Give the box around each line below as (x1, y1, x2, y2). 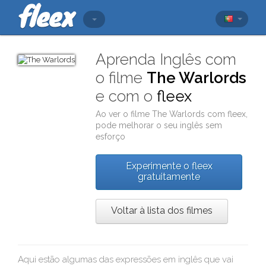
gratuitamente (138, 171, 201, 182)
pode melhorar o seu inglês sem (96, 121, 223, 130)
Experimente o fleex (125, 160, 213, 172)
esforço (96, 132, 126, 141)
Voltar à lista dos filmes (111, 205, 213, 216)
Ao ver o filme (96, 109, 153, 119)
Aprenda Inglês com (96, 50, 237, 68)
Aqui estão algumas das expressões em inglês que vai (18, 254, 233, 265)
